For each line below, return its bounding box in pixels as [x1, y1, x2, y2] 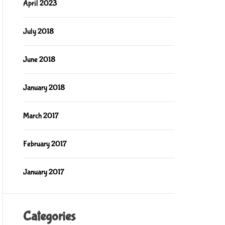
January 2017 [23, 167, 64, 177]
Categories [23, 209, 75, 224]
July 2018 [23, 27, 54, 36]
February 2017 [23, 139, 67, 149]
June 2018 [23, 55, 55, 64]
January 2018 [23, 83, 65, 92]
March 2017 [23, 111, 59, 121]
